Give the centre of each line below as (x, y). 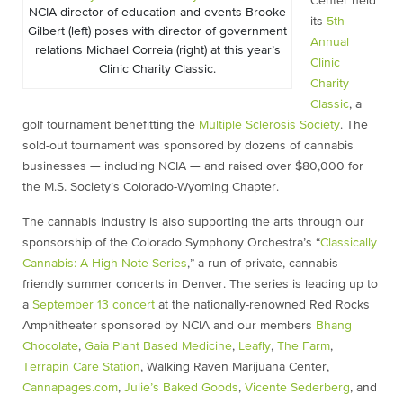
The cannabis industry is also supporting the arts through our (193, 222)
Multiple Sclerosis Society (269, 125)
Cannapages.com (70, 388)
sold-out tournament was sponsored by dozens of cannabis (188, 146)
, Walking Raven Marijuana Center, (235, 367)
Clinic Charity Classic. (157, 69)
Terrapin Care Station (81, 367)
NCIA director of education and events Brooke (157, 13)
